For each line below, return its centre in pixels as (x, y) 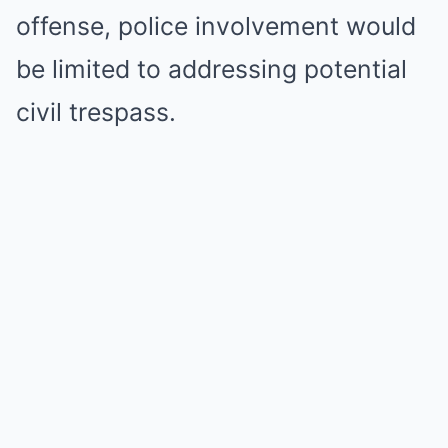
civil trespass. (96, 112)
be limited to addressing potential (211, 69)
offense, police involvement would (216, 26)
